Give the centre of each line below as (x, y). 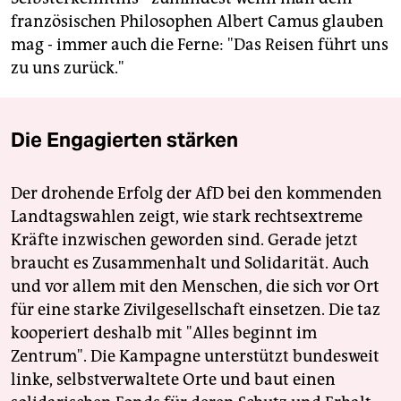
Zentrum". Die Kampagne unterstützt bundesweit (195, 356)
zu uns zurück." (68, 68)
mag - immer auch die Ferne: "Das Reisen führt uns (200, 44)
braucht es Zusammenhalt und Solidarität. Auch (190, 263)
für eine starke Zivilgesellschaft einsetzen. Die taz (196, 309)
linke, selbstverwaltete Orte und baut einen (173, 379)
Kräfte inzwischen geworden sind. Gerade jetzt (184, 239)
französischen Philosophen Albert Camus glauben (197, 21)
